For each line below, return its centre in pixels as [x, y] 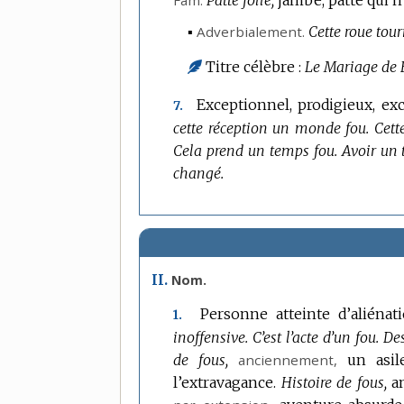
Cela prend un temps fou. [255, 151]
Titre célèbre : [254, 66]
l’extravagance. [225, 383]
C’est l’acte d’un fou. [316, 338]
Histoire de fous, [334, 383]
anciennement [286, 360]
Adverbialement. [251, 32]
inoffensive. [211, 338]
